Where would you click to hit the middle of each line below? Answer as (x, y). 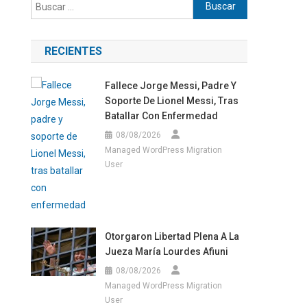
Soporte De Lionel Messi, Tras (171, 100)
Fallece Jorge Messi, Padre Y (170, 85)
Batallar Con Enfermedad (161, 115)
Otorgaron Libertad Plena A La (172, 236)
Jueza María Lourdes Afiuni (166, 251)
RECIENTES (74, 51)
